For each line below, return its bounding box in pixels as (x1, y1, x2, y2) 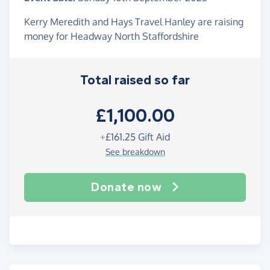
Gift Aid (136, 131, 170, 143)
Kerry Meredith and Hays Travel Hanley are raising (24, 16, 243, 28)
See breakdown (105, 146, 165, 157)
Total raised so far (80, 72, 190, 89)
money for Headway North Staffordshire (24, 30, 199, 43)
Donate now (91, 180, 162, 195)
